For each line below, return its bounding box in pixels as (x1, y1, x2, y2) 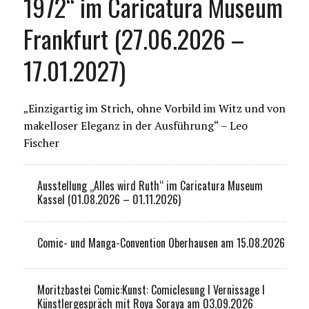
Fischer (23, 134, 59, 150)
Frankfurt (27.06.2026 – (23, 19, 244, 57)
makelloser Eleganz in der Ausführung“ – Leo (23, 117, 248, 133)
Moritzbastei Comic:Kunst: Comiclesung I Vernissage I (37, 281, 265, 298)
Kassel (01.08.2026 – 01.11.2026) (37, 190, 181, 208)
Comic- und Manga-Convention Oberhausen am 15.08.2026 (37, 234, 285, 251)
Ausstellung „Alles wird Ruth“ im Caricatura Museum (37, 177, 263, 194)
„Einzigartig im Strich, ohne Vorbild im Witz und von (23, 100, 286, 116)
